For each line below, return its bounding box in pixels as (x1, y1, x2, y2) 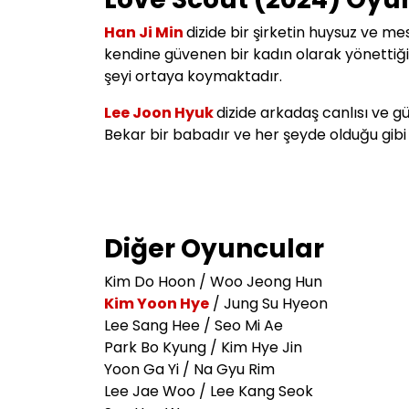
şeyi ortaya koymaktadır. (104, 66, 282, 88)
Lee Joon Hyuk (104, 102, 216, 124)
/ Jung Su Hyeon (209, 293, 328, 315)
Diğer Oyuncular (104, 231, 324, 267)
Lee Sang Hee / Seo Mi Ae (104, 315, 283, 337)
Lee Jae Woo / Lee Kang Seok (104, 381, 313, 403)
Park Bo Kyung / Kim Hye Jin (104, 337, 302, 359)
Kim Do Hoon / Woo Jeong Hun (104, 271, 322, 293)
